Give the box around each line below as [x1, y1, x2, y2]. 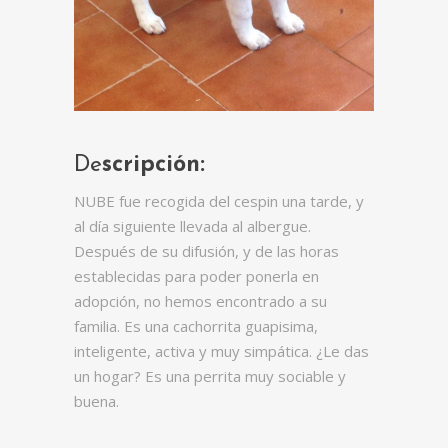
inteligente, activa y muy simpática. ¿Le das [74, 341, 369, 361]
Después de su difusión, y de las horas [74, 241, 339, 261]
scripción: [102, 154, 205, 177]
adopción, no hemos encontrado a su [74, 291, 327, 311]
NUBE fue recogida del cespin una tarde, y [74, 191, 364, 211]
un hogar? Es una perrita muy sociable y [74, 366, 346, 386]
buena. [74, 391, 119, 411]
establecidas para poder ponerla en [74, 266, 319, 286]
